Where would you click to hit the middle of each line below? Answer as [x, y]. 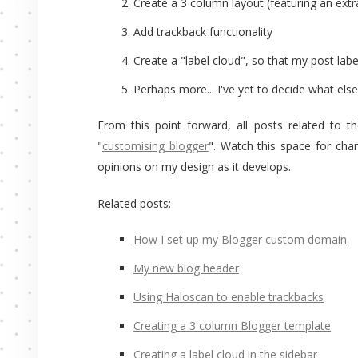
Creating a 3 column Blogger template [232, 326]
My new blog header [186, 268]
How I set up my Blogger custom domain [240, 239]
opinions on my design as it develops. [194, 167]
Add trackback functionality [203, 32]
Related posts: [134, 203]
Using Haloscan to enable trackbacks [229, 297]
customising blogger [155, 146]
